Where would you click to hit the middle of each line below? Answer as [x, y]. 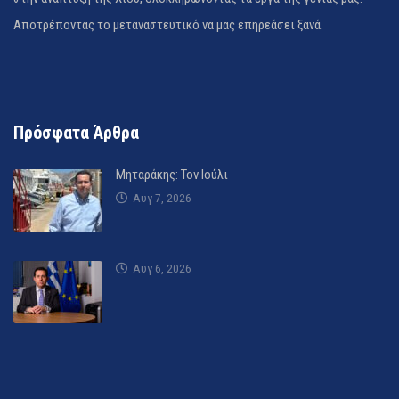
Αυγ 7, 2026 [162, 197]
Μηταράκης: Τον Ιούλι [172, 174]
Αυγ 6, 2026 [162, 268]
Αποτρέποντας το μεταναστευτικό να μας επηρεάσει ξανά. [168, 24]
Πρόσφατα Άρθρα [76, 132]
